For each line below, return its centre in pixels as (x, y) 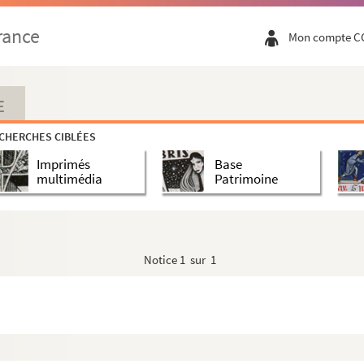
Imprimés (63, 164)
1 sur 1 (198, 260)
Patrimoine (246, 178)
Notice (162, 260)
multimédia (69, 178)
